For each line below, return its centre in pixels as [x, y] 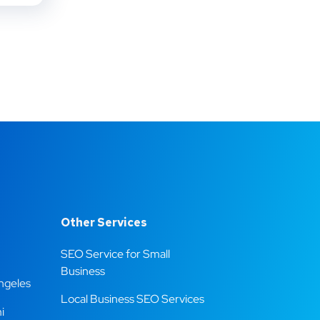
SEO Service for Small [115, 254]
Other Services [104, 222]
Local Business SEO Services [132, 299]
